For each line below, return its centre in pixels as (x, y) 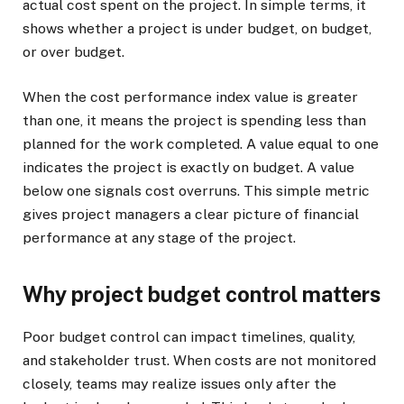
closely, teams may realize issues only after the (179, 384)
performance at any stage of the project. (159, 237)
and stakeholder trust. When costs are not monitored (199, 361)
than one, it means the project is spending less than (194, 120)
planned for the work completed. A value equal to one (201, 143)
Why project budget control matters (202, 294)
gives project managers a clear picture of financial (191, 214)
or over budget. (73, 51)
